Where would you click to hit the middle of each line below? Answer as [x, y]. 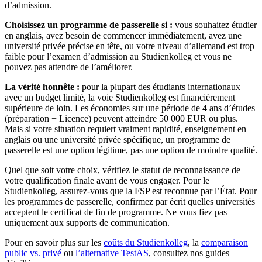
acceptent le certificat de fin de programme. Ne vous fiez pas [116, 212]
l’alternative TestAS [112, 253]
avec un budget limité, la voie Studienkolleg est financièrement [120, 97]
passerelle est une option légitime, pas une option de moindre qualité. [131, 150]
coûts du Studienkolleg [146, 242]
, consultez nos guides [189, 253]
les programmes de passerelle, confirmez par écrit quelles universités [130, 201]
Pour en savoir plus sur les [54, 242]
